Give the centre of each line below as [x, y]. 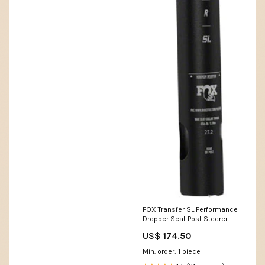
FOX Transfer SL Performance [190, 209]
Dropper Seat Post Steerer [185, 219]
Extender [157, 228]
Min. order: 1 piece [172, 251]
